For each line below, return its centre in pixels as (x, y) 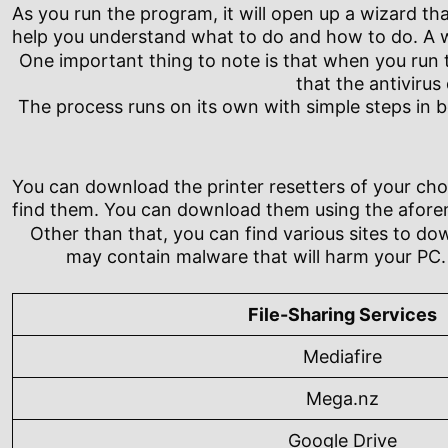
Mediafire (342, 357)
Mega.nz (342, 399)
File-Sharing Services (342, 315)
